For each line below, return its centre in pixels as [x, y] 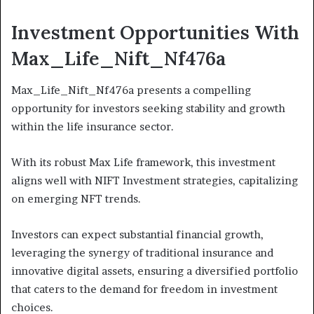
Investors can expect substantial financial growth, [137, 234]
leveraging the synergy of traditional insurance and [142, 252]
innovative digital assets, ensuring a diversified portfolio [155, 271]
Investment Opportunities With [155, 33]
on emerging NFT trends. [76, 198]
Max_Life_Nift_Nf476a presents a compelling [131, 90]
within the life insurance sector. [93, 126]
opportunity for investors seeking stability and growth [148, 108]
